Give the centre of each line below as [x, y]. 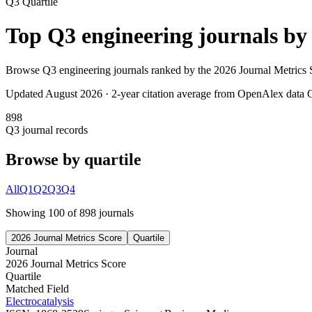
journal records [54, 130]
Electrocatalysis [40, 301]
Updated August [43, 93]
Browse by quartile [73, 159]
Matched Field [37, 288]
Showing [27, 212]
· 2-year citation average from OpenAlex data [203, 93]
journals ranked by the [162, 70]
